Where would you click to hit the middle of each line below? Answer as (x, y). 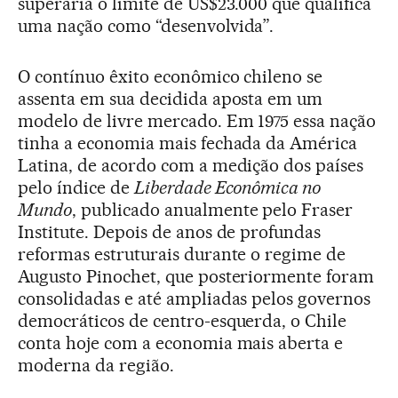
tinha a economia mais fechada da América (188, 143)
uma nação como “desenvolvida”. (146, 26)
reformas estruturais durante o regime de (182, 254)
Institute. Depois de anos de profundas (170, 232)
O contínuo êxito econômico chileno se (171, 76)
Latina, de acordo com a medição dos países (191, 165)
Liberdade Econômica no (227, 187)
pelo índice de (76, 187)
